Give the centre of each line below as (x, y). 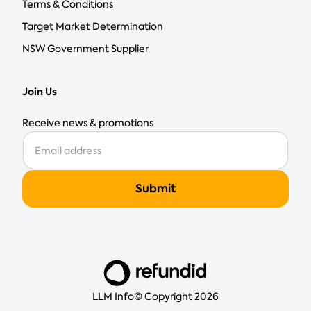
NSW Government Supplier (85, 48)
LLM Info (113, 296)
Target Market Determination (93, 26)
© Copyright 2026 (176, 296)
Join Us (40, 91)
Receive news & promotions (88, 123)
